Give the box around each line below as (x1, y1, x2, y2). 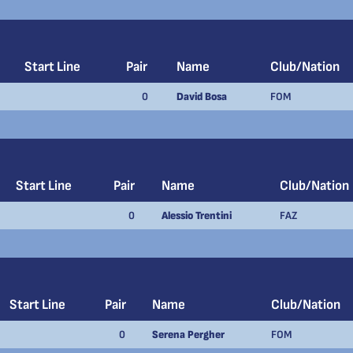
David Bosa (176, 90, 227, 103)
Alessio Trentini (162, 209, 232, 222)
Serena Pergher (152, 328, 225, 341)
